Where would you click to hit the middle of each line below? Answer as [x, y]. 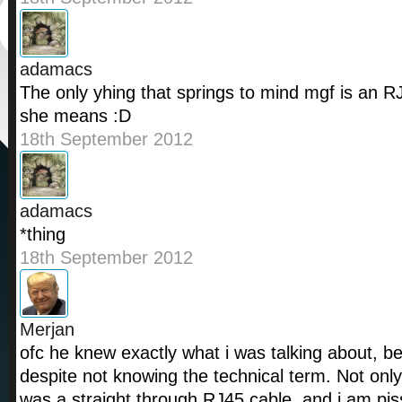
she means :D [75, 116]
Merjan [47, 330]
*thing [43, 235]
